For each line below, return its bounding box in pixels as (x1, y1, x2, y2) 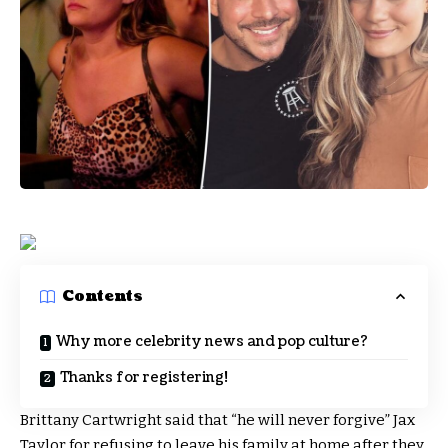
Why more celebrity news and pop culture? (56, 331, 368, 351)
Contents (62, 286, 143, 308)
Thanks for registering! (60, 367, 228, 387)
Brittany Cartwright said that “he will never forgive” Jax (20, 410, 415, 429)
